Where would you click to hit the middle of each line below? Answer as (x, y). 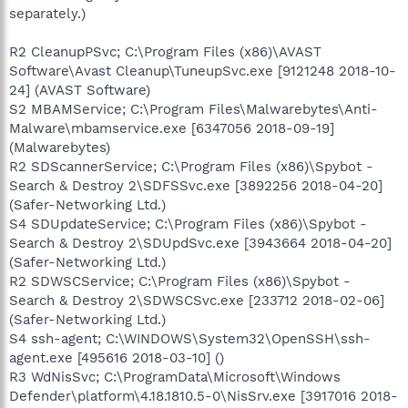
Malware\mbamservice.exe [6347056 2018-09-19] (172, 128)
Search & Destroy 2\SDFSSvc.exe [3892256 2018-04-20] (196, 185)
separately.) (47, 13)
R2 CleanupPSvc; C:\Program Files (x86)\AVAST (165, 51)
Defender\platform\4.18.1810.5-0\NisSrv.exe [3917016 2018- (204, 396)
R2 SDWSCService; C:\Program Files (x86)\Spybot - (180, 281)
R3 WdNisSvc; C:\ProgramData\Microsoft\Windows (175, 377)
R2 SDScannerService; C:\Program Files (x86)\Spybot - (191, 166)
